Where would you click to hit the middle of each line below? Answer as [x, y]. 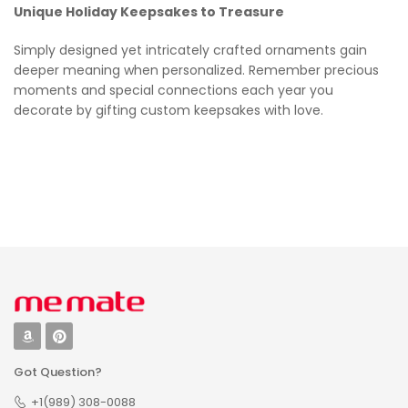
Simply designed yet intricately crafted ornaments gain [190, 50]
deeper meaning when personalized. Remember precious [196, 70]
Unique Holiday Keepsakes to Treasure [149, 11]
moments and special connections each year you [173, 90]
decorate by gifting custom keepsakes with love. [168, 110]
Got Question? [58, 372]
